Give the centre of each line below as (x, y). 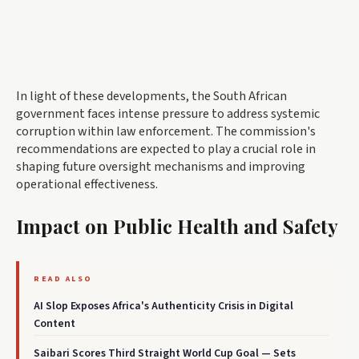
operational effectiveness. (87, 185)
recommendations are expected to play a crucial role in (166, 149)
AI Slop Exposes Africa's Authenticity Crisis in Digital (163, 307)
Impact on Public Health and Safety (177, 226)
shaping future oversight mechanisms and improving (161, 167)
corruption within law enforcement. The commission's (166, 132)
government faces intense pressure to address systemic (168, 114)
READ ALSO (63, 279)
